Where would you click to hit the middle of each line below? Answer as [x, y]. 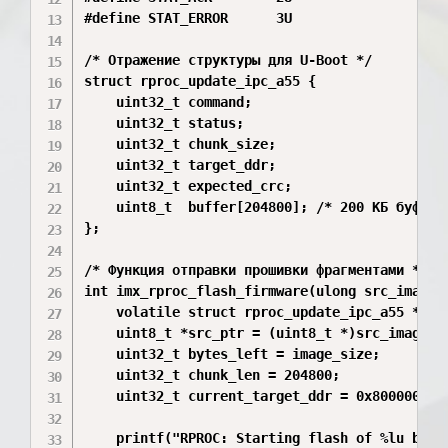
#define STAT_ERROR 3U [188, 18]
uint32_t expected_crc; [188, 186]
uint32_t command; [168, 102]
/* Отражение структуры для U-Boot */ [228, 60]
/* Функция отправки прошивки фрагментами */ [256, 270]
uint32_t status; [164, 123]
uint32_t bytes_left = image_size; [232, 354]
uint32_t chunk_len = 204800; [212, 375]
